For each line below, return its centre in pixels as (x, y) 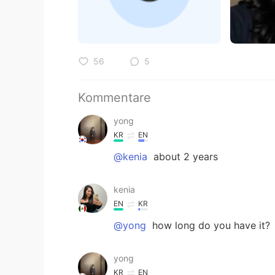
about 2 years (186, 156)
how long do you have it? (210, 225)
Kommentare (114, 97)
